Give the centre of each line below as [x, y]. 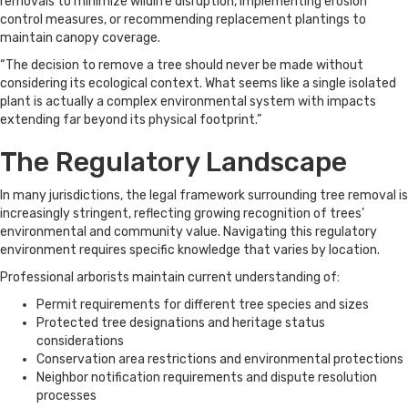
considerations [80, 342]
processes [66, 396]
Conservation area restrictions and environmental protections [220, 360]
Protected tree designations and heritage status [181, 323]
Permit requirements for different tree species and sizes [203, 305]
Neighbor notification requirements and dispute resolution [207, 378]
